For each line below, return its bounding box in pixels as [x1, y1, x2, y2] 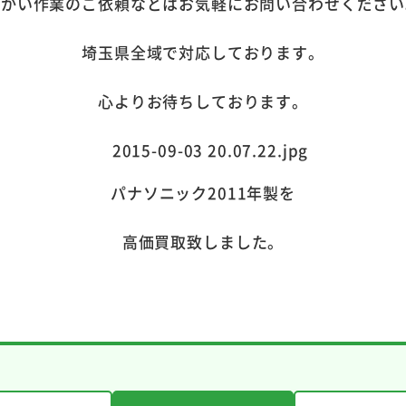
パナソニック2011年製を [110, 180, 296, 204]
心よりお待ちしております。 [97, 89, 309, 112]
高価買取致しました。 [121, 229, 285, 253]
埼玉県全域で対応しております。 [82, 40, 324, 63]
